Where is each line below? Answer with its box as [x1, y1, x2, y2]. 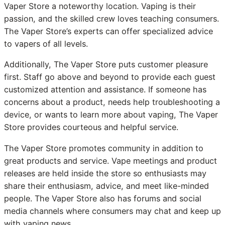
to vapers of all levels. [4, 39, 88, 49]
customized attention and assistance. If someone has [4, 84, 206, 95]
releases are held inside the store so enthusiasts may [4, 168, 206, 178]
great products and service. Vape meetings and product [4, 155, 217, 166]
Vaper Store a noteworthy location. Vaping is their [4, 1, 196, 12]
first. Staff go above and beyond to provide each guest [4, 72, 215, 82]
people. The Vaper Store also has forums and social [4, 193, 201, 203]
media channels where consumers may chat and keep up [4, 205, 221, 216]
